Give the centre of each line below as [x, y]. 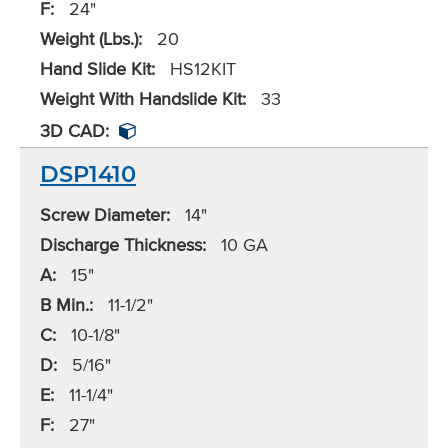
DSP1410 [88, 174]
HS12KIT [200, 69]
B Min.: [66, 305]
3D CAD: [74, 131]
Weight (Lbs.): [91, 39]
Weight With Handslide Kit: [143, 99]
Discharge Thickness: [123, 245]
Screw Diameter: [105, 215]
